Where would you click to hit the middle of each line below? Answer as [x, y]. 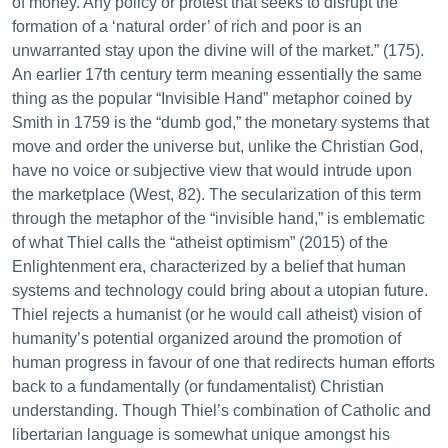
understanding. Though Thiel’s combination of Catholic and [221, 410]
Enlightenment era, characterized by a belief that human [209, 266]
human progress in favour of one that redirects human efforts [223, 362]
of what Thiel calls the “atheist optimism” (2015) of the [200, 242]
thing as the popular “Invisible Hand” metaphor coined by [212, 98]
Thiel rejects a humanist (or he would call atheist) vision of [216, 314]
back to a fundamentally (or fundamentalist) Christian [198, 386]
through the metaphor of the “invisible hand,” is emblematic [218, 218]
